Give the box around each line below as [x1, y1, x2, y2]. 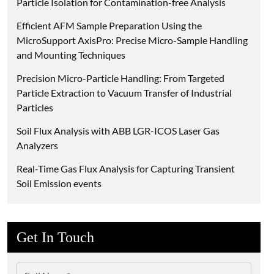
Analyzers [17, 139, 58, 152]
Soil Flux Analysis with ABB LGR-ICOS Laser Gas [17, 125, 220, 137]
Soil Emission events [17, 177, 102, 190]
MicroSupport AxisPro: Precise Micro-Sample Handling [17, 34, 248, 46]
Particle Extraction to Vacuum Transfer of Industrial [17, 87, 232, 99]
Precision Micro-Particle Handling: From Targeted [17, 72, 224, 84]
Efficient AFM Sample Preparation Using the [17, 20, 202, 32]
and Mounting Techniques [17, 49, 125, 61]
